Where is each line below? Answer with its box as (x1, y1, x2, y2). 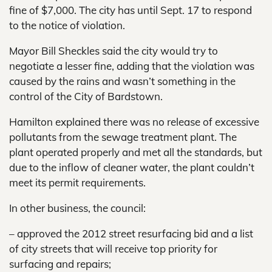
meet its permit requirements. (9, 176, 146, 189)
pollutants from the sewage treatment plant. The (9, 131, 237, 143)
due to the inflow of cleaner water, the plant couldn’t (9, 161, 254, 174)
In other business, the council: (9, 202, 146, 214)
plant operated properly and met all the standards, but (9, 146, 262, 158)
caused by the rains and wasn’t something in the (9, 75, 236, 87)
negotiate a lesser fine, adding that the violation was (9, 59, 254, 72)
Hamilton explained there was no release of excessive (9, 115, 259, 128)
